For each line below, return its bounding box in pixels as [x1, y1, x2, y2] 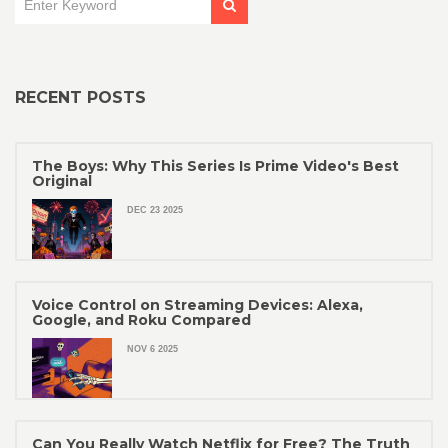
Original [32, 172, 92, 191]
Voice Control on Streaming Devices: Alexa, [32, 296, 363, 315]
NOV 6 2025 [127, 344, 178, 355]
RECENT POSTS [15, 88, 146, 108]
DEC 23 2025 [127, 205, 183, 216]
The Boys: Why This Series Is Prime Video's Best [32, 157, 399, 176]
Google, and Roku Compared [32, 311, 251, 330]
